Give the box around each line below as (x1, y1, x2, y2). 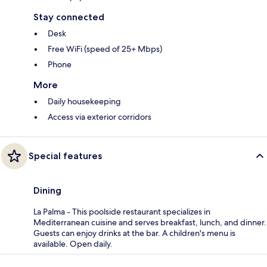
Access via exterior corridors (48, 111, 151, 122)
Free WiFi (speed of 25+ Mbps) (48, 43, 162, 54)
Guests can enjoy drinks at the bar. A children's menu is (33, 227, 235, 238)
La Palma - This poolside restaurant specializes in (33, 206, 210, 217)
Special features (29, 150, 102, 162)
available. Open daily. (33, 238, 113, 249)
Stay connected (33, 11, 104, 23)
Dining (33, 184, 61, 196)
